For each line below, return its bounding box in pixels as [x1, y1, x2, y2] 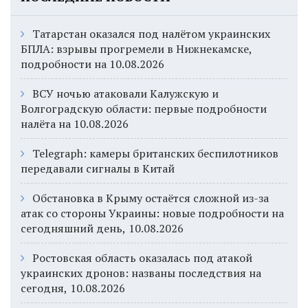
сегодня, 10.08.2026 [21, 280, 125, 296]
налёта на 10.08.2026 [21, 115, 129, 131]
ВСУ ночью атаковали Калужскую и [32, 85, 219, 101]
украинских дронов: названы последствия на [21, 265, 261, 280]
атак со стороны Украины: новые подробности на [21, 205, 284, 221]
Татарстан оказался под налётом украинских [32, 25, 270, 41]
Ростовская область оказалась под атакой [32, 250, 252, 265]
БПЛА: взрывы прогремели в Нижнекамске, [21, 41, 252, 56]
